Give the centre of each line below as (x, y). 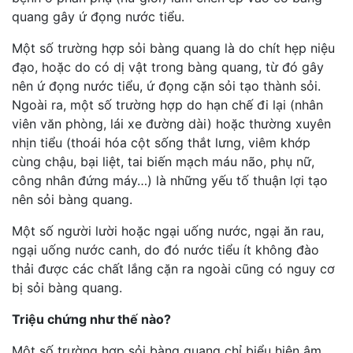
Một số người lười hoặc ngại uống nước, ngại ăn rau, (168, 230)
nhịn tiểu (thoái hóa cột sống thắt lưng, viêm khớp (161, 142)
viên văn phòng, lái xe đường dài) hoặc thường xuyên (171, 123)
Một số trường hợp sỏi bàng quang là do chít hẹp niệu (173, 48)
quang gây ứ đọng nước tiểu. (98, 16)
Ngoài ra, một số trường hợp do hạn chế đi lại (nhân (167, 104)
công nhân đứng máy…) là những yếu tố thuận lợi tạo (170, 180)
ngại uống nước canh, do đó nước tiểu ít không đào (165, 249)
